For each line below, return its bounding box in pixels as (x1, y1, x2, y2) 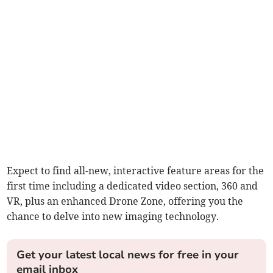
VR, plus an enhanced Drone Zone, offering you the (7, 195, 244, 207)
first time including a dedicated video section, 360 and (7, 180, 258, 192)
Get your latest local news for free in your (16, 247, 239, 262)
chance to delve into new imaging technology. (7, 210, 219, 222)
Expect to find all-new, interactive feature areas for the (7, 165, 264, 177)
